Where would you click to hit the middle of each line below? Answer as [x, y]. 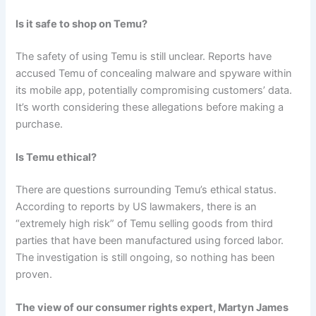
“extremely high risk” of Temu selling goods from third [145, 223]
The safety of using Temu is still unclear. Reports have [144, 56]
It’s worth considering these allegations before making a [150, 107]
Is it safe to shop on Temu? [82, 24]
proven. [34, 274]
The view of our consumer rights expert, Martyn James [152, 308]
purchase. [39, 124]
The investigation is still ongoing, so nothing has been [146, 257]
